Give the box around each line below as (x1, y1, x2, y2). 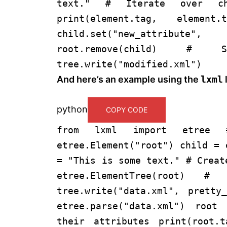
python (57, 103, 88, 115)
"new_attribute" (112, 28, 196, 39)
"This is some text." (68, 155, 180, 166)
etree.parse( (57, 200, 124, 211)
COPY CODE (106, 105, 147, 114)
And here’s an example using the (57, 73, 201, 85)
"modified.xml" (118, 58, 196, 69)
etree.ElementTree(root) (57, 170, 204, 181)
